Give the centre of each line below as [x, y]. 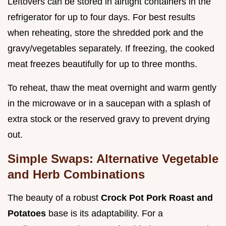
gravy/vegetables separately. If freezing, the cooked [111, 48]
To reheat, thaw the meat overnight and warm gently [112, 88]
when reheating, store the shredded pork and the [105, 33]
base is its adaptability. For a [106, 213]
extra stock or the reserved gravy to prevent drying [109, 119]
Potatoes [28, 213]
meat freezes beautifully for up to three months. [102, 64]
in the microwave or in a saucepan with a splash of [109, 103]
